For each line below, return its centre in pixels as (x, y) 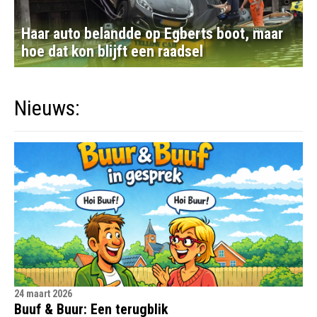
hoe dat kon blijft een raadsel (112, 51)
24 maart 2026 (43, 294)
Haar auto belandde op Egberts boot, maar (152, 34)
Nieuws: (47, 108)
